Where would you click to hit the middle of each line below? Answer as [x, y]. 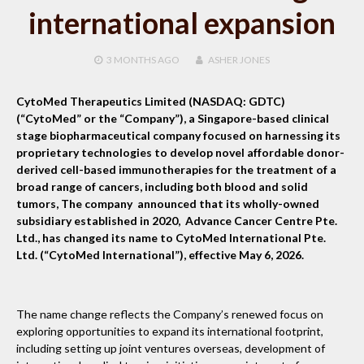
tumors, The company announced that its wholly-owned [168, 203]
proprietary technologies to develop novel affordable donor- [180, 152]
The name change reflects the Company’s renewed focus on [170, 314]
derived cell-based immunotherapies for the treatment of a [176, 169]
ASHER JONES [239, 59]
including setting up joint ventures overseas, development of [171, 348]
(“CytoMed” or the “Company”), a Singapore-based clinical [173, 118]
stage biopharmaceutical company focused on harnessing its [178, 135]
